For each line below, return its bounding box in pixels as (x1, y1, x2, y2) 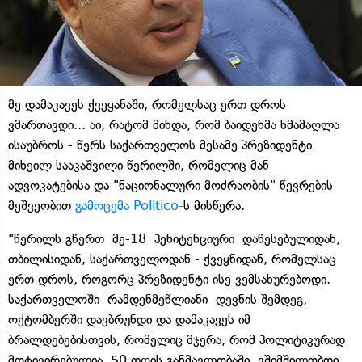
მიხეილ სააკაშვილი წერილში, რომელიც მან (8, 157, 269, 173)
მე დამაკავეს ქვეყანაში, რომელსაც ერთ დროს (8, 96, 286, 112)
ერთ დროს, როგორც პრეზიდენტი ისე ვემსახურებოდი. (8, 271, 330, 287)
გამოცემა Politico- (75, 197, 183, 213)
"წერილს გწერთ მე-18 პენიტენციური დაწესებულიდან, (8, 230, 340, 246)
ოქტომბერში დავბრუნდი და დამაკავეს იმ (8, 311, 250, 327)
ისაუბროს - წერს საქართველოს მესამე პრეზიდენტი (8, 137, 312, 153)
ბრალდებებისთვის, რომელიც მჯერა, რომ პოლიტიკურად (8, 331, 345, 347)
